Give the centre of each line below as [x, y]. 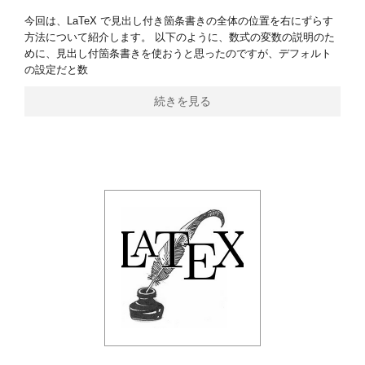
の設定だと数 [56, 70]
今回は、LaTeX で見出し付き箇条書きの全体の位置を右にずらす [179, 21]
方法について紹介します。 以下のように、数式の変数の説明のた [180, 37]
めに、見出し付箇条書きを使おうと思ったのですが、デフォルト [178, 53]
